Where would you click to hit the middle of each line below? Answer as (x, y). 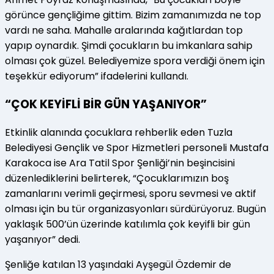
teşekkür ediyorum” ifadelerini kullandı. (97, 76)
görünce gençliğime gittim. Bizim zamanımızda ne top (133, 15)
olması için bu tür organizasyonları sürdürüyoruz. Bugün (135, 209)
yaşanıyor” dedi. (43, 239)
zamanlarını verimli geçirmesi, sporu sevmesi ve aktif (131, 193)
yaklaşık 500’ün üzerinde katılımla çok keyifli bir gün (128, 224)
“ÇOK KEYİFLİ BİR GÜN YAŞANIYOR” (106, 104)
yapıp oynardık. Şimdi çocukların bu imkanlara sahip (129, 46)
